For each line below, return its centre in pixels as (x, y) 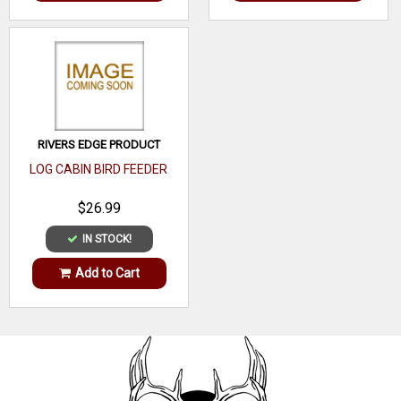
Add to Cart (107, 273)
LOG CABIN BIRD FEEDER (98, 169)
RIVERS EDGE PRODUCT (99, 144)
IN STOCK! (107, 239)
